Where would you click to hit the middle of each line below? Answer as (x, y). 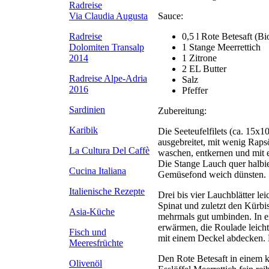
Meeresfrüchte (96, 243)
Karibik (83, 130)
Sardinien (87, 110)
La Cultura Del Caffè (109, 150)
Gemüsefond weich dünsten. (212, 174)
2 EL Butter (204, 68)
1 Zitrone (199, 58)
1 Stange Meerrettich (221, 47)
